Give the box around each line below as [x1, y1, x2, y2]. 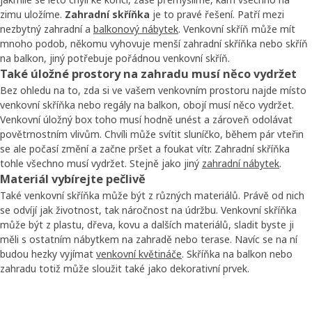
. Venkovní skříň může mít [178, 22, 295, 36]
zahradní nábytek [202, 156, 279, 170]
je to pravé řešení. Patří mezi [150, 7, 284, 21]
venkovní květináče [96, 247, 182, 260]
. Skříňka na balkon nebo [182, 247, 292, 260]
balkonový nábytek [93, 22, 178, 36]
